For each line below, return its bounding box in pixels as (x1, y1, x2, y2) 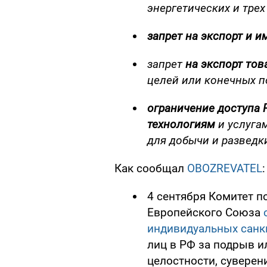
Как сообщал (114, 162, 184, 176)
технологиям (147, 117, 218, 132)
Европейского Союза (147, 206, 260, 220)
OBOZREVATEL (184, 162, 262, 176)
